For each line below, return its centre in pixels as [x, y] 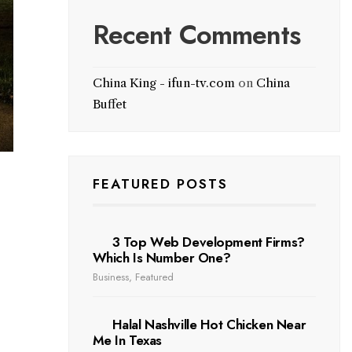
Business [110, 277]
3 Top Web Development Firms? [208, 242]
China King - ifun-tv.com [163, 83]
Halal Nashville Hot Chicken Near [209, 325]
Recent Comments [196, 35]
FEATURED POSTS [160, 184]
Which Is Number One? [161, 258]
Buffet [109, 104]
